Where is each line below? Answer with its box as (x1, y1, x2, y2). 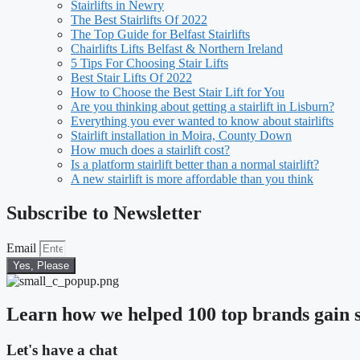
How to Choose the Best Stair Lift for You (71, 84, 284, 99)
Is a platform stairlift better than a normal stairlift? (71, 157, 319, 171)
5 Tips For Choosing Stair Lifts (71, 55, 228, 70)
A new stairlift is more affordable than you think (71, 171, 313, 186)
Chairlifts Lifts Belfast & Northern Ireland (71, 41, 283, 55)
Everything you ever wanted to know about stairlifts (71, 113, 333, 128)
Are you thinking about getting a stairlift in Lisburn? (71, 99, 334, 113)
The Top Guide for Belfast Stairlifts (71, 27, 250, 41)
